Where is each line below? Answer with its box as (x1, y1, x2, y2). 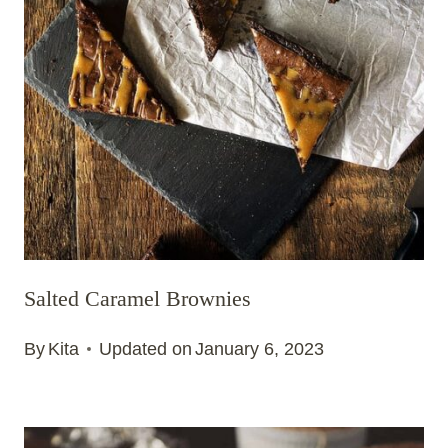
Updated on (99, 338, 193, 359)
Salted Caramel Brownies (24, 286, 251, 312)
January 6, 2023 (195, 338, 325, 359)
